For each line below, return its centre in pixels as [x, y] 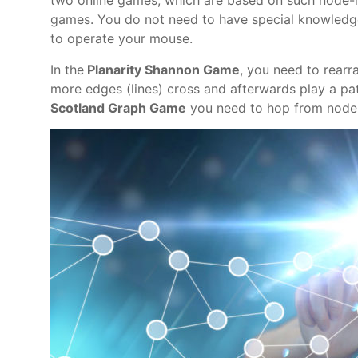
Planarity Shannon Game [162, 70]
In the [67, 70]
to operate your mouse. [121, 39]
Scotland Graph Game [118, 108]
